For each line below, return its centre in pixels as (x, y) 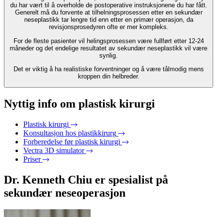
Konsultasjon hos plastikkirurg (70, 133)
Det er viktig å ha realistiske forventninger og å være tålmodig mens (108, 69)
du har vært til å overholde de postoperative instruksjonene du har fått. (108, 5)
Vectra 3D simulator (54, 151)
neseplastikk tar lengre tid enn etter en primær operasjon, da (108, 20)
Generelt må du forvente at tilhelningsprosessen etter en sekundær (108, 13)
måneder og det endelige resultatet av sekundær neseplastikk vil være (108, 48)
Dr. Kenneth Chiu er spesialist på (86, 179)
